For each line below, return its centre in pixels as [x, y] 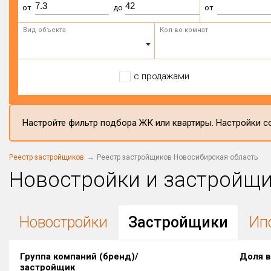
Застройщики [178, 222]
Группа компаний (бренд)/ [79, 256]
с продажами [161, 76]
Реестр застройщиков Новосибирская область [177, 157]
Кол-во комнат [184, 30]
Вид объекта [44, 30]
